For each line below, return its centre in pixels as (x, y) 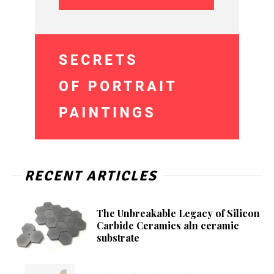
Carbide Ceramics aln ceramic (168, 226)
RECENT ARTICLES (91, 176)
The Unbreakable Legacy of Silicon (179, 213)
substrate (118, 238)
